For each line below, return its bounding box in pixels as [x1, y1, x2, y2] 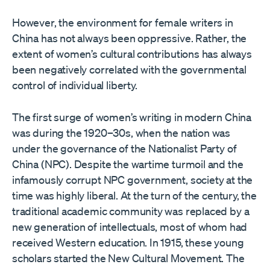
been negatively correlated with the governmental [12, 62, 246, 76]
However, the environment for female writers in [12, 15, 233, 29]
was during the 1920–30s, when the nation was [12, 125, 231, 139]
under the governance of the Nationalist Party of [12, 141, 237, 155]
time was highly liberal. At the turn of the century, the [12, 188, 257, 202]
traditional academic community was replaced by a [12, 204, 250, 218]
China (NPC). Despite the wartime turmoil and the [12, 157, 243, 171]
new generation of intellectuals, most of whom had [12, 219, 248, 233]
